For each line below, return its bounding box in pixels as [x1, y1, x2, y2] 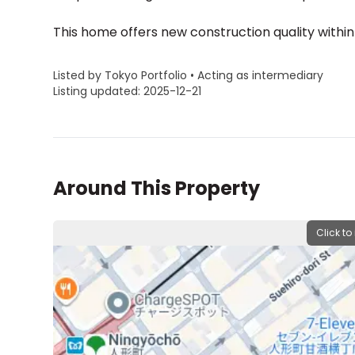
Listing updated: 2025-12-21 [53, 83, 202, 99]
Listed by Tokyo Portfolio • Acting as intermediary [53, 67, 324, 83]
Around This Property [53, 175, 261, 201]
